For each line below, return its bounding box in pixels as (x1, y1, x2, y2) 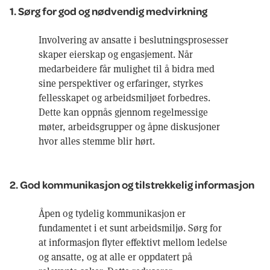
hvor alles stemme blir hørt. (39, 134, 155, 147)
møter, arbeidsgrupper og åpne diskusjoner (39, 119, 220, 133)
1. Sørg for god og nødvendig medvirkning (10, 4, 207, 17)
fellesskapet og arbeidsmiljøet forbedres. (39, 90, 210, 104)
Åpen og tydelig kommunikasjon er (39, 206, 186, 219)
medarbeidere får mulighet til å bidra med (39, 61, 215, 75)
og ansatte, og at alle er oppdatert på (39, 250, 192, 263)
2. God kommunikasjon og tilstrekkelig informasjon (10, 177, 254, 191)
